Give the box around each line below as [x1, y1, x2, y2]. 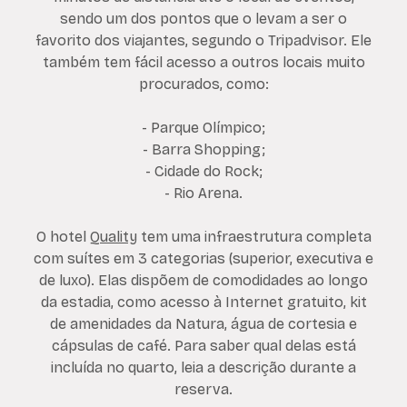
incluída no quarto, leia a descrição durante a [51, 359, 356, 377]
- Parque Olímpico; [142, 119, 265, 137]
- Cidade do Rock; [144, 163, 263, 181]
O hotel [35, 228, 90, 246]
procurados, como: [138, 75, 269, 94]
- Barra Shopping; [142, 141, 265, 159]
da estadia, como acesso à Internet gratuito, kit [40, 293, 367, 312]
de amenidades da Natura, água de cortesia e [50, 315, 357, 333]
